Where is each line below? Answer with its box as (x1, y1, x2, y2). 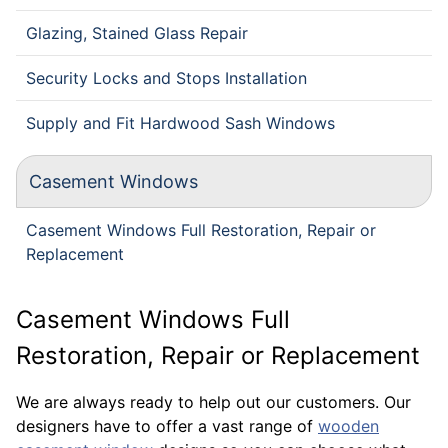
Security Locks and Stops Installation (26, 68, 307, 88)
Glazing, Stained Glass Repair (26, 23, 248, 43)
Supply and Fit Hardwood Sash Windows (26, 113, 335, 133)
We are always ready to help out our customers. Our (16, 392, 411, 412)
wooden (318, 416, 379, 436)
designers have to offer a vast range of (16, 416, 318, 436)
